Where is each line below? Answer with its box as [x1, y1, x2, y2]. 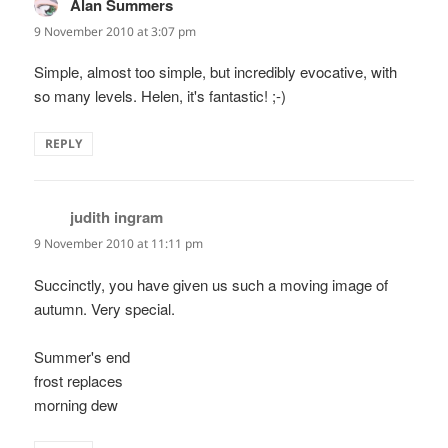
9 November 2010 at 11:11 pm [34, 235, 204, 253]
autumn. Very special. [34, 297, 176, 319]
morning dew [34, 393, 119, 415]
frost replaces [34, 369, 124, 391]
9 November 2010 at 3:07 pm [34, 23, 197, 41]
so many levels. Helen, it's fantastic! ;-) [34, 85, 287, 107]
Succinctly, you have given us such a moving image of [34, 273, 389, 295]
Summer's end [34, 345, 131, 367]
